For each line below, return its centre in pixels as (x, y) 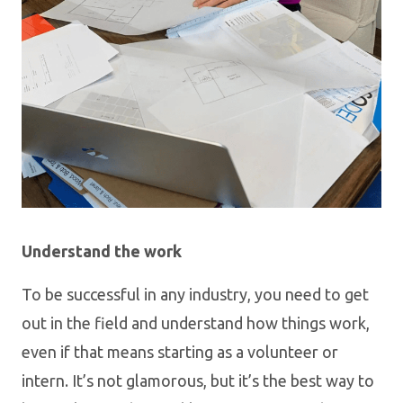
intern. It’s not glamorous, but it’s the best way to (198, 380)
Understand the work (102, 251)
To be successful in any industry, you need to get (195, 294)
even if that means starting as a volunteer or (180, 351)
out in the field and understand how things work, (196, 322)
